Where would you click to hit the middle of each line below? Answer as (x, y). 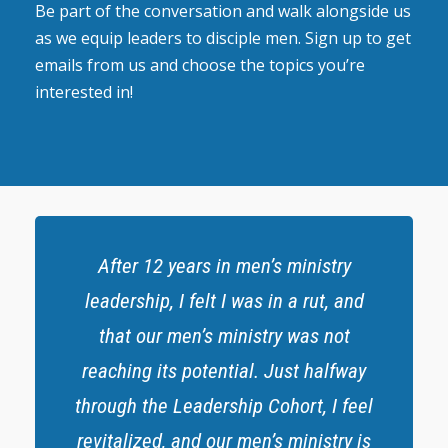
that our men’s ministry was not (224, 335)
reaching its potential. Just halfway (224, 370)
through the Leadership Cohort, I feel (224, 405)
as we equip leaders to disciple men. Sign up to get (223, 37)
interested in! (84, 91)
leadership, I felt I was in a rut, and (224, 300)
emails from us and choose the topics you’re (200, 64)
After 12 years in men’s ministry (224, 265)
